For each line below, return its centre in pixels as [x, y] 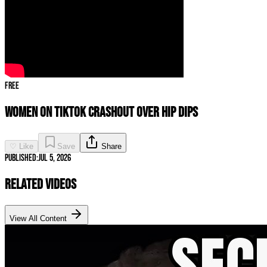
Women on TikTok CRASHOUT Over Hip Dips [101, 112]
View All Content [39, 218]
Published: [21, 158]
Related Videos [41, 184]
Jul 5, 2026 [55, 158]
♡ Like [21, 146]
